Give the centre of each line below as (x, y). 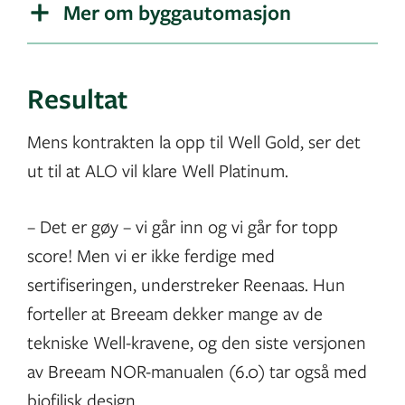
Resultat (77, 99)
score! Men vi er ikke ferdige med (151, 256)
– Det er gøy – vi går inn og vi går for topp (183, 227)
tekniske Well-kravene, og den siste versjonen (197, 343)
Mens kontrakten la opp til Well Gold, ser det (194, 142)
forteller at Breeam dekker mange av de (175, 314)
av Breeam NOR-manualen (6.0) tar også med (197, 372)
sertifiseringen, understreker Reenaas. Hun (186, 285)
